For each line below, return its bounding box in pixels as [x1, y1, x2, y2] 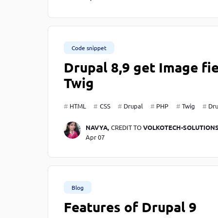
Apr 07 [85, 133, 105, 142]
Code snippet [72, 44, 107, 52]
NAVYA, [85, 123, 109, 132]
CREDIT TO [110, 123, 143, 132]
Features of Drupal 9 [64, 198, 197, 216]
